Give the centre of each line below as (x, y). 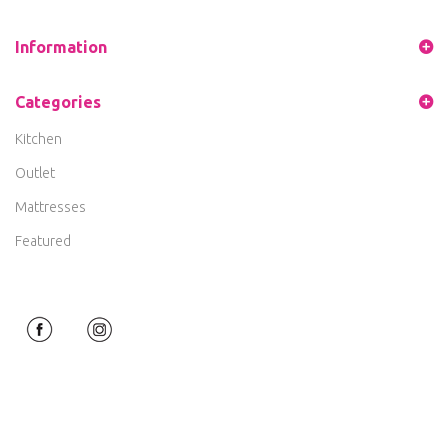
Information (61, 46)
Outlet (35, 172)
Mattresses (50, 206)
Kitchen (38, 138)
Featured (43, 240)
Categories (58, 101)
